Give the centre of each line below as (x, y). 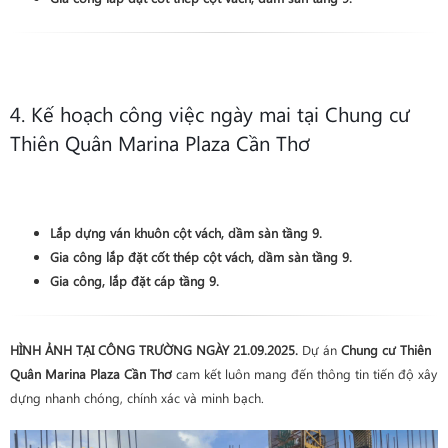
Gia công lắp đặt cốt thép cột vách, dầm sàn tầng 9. (201, 256)
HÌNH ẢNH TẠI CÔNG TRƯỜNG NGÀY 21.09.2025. (154, 349)
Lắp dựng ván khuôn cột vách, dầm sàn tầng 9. (186, 232)
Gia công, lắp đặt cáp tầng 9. (134, 280)
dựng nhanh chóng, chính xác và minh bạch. (137, 397)
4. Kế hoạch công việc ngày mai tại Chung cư (210, 113)
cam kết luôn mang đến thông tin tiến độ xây (304, 373)
